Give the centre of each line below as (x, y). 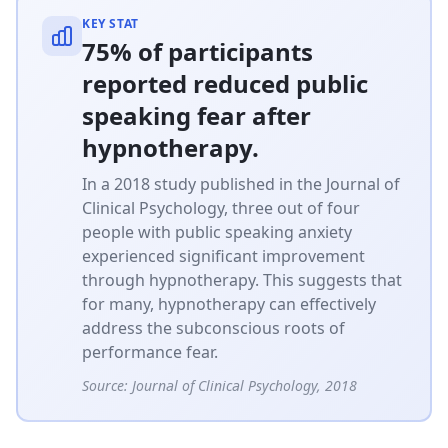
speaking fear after (196, 115)
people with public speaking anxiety (217, 231)
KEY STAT (110, 23)
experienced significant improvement (223, 255)
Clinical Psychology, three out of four (221, 207)
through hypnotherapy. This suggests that (242, 279)
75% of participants (197, 51)
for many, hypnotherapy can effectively (229, 303)
